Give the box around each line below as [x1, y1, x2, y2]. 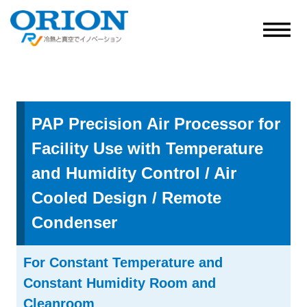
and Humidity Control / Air [32, 164, 236, 182]
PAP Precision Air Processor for [32, 114, 280, 133]
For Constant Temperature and [23, 255, 223, 270]
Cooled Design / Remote [32, 188, 221, 207]
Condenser [32, 213, 117, 232]
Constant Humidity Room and [23, 275, 216, 291]
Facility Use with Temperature [32, 139, 263, 158]
